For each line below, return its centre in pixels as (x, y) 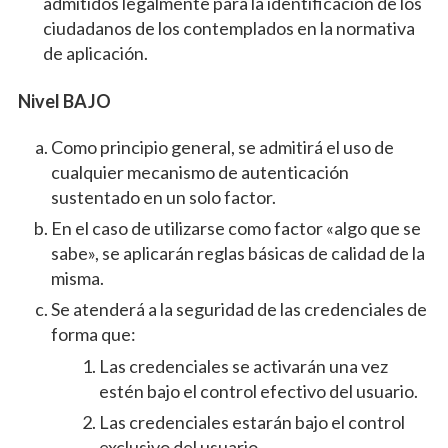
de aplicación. (95, 53)
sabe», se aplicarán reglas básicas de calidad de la (237, 253)
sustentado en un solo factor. (163, 197)
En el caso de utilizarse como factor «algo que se (235, 228)
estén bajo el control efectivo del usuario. (258, 391)
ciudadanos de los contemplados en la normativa (228, 28)
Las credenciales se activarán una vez (243, 366)
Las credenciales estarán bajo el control (251, 422)
